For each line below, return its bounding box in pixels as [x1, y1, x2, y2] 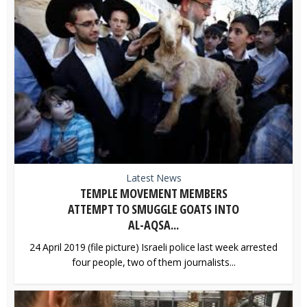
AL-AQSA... [128, 216, 179, 233]
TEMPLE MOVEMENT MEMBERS [79, 184, 228, 201]
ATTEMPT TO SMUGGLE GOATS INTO [68, 200, 239, 217]
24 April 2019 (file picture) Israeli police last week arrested [29, 240, 278, 254]
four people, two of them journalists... [71, 255, 236, 269]
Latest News [125, 171, 182, 184]
